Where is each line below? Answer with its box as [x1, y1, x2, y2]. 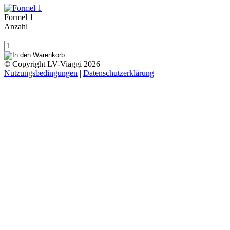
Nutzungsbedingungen [4, 69, 78, 78]
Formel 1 [4, 13, 33, 22]
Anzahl [4, 22, 28, 31]
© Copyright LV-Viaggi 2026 [4, 60, 100, 68]
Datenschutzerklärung [83, 69, 154, 78]
